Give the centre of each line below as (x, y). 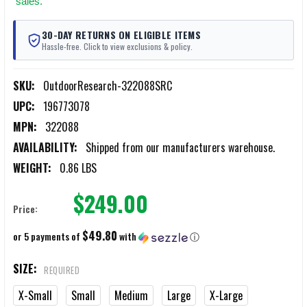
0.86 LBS (78, 168)
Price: (25, 209)
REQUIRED (62, 270)
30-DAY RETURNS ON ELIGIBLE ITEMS (121, 35)
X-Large (226, 296)
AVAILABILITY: (45, 148)
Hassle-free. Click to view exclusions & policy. (117, 47)
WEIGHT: (32, 168)
